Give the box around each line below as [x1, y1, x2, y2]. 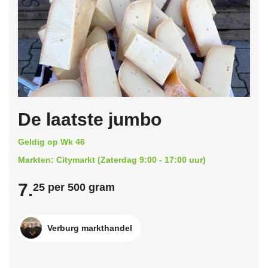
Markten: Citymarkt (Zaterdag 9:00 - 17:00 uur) [18, 154, 206, 165]
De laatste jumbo [18, 109, 162, 129]
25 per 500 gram [33, 181, 115, 193]
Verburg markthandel [47, 223, 132, 233]
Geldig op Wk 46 [18, 136, 85, 147]
